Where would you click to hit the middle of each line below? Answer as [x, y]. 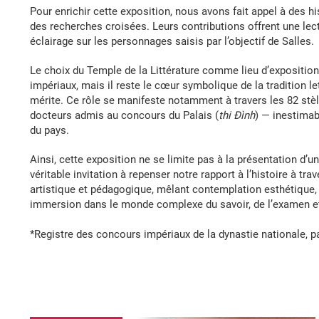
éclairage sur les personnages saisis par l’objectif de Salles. [172, 41]
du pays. [49, 130]
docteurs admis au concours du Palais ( [124, 115]
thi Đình [237, 115]
